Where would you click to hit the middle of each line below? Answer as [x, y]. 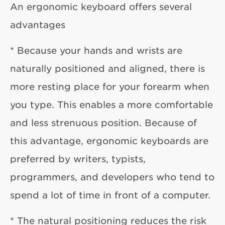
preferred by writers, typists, [78, 158]
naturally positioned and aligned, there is [107, 68]
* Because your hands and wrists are [96, 50]
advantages [38, 24]
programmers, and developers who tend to [112, 177]
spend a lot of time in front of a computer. [110, 195]
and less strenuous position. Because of [103, 122]
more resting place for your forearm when [110, 86]
